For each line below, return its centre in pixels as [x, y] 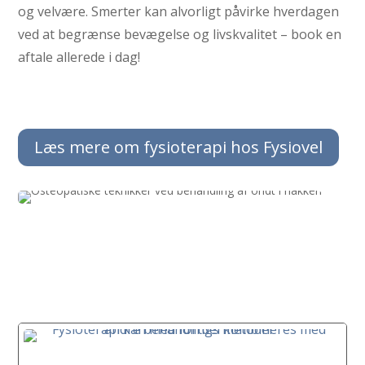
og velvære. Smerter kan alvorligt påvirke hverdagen [179, 11]
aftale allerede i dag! [79, 57]
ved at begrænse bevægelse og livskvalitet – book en [180, 34]
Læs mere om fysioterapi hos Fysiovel [179, 147]
